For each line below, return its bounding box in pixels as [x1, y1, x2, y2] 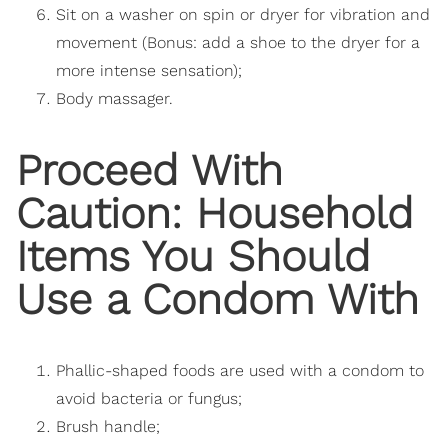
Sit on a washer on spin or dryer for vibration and [56, 5, 430, 25]
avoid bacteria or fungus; [56, 388, 242, 408]
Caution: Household [16, 187, 413, 238]
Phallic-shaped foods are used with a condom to [56, 360, 424, 380]
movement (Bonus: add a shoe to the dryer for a [56, 33, 420, 53]
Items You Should [16, 230, 370, 281]
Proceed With [16, 144, 283, 195]
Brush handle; [56, 416, 160, 436]
